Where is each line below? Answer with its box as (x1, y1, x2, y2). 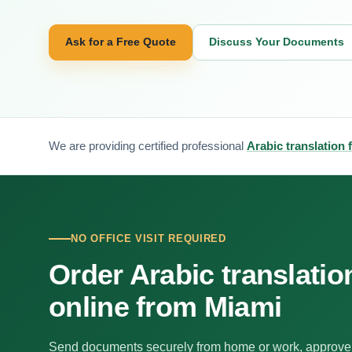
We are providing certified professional (49, 138, 247, 152)
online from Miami (49, 291, 282, 323)
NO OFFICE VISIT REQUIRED (71, 233, 226, 244)
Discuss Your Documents (209, 35, 344, 48)
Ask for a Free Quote (65, 35, 176, 48)
